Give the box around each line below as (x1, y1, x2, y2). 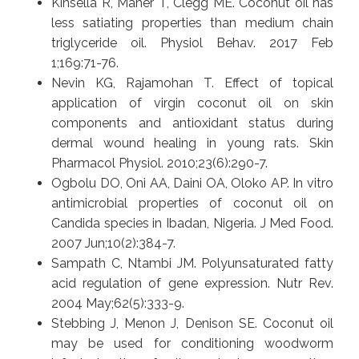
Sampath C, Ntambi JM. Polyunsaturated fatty (51, 255, 333, 271)
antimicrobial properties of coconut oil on (51, 195, 333, 211)
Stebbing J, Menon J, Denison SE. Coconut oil (51, 315, 333, 331)
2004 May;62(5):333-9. (51, 295, 184, 311)
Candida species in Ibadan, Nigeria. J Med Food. (51, 215, 333, 231)
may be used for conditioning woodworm (51, 335, 333, 351)
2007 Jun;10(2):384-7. (51, 235, 175, 251)
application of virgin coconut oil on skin (51, 95, 333, 111)
